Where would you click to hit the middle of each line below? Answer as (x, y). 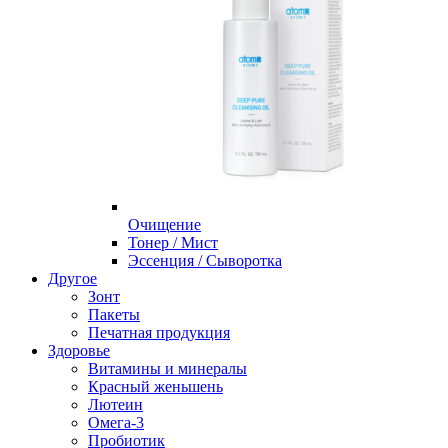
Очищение (164, 225)
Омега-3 (116, 423)
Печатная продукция (159, 333)
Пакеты (114, 315)
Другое (72, 279)
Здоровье (79, 351)
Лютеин (115, 405)
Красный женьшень (155, 387)
